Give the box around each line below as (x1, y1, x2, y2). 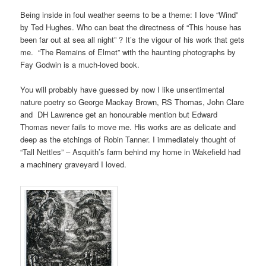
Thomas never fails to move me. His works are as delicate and (20, 121, 236, 132)
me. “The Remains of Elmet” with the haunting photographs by (20, 46, 236, 58)
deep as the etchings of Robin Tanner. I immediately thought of (20, 133, 236, 145)
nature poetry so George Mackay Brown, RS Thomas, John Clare (20, 96, 245, 107)
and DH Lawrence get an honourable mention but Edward (20, 108, 218, 120)
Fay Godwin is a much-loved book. (20, 58, 140, 70)
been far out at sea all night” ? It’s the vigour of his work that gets (20, 33, 245, 45)
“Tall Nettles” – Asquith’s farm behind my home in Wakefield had (20, 145, 241, 157)
